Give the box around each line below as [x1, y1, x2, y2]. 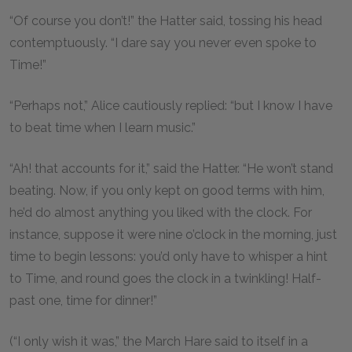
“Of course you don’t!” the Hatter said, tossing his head [9, 13, 322, 28]
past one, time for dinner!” [9, 293, 160, 308]
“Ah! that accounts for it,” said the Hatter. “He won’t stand [9, 161, 333, 176]
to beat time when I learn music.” [9, 120, 199, 135]
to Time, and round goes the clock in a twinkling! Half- [9, 271, 321, 286]
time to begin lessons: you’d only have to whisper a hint [9, 249, 328, 264]
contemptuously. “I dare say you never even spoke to [9, 35, 317, 50]
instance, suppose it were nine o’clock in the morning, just [9, 227, 337, 242]
